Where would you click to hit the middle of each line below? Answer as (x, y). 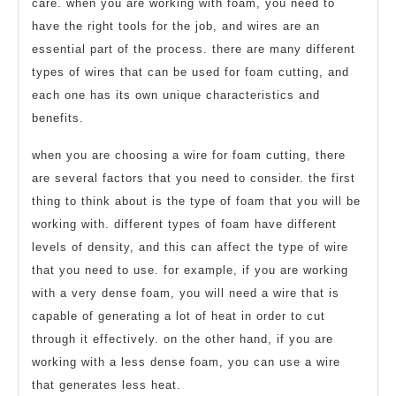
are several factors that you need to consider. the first (194, 178)
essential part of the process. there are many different (194, 49)
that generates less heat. (107, 385)
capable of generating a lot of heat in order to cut (179, 316)
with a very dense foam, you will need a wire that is (186, 293)
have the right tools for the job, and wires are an (176, 26)
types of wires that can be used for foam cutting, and (190, 72)
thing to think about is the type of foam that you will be (196, 201)
